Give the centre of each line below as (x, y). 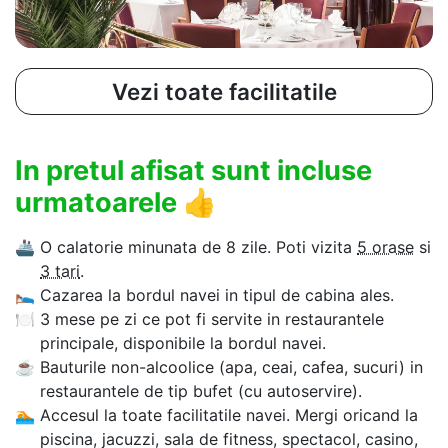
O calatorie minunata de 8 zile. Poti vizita (198, 247)
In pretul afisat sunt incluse (193, 171)
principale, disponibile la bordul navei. (183, 343)
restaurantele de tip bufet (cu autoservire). (201, 391)
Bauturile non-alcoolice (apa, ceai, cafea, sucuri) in (231, 367)
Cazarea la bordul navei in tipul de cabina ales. (217, 295)
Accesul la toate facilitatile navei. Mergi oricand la (229, 415)
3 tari (60, 271)
